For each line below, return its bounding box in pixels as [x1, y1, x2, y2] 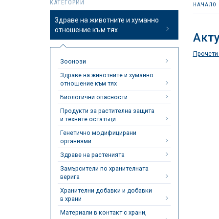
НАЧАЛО [193, 1, 217, 8]
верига [60, 173, 80, 180]
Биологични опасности [60, 93, 128, 101]
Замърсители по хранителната [60, 165, 149, 172]
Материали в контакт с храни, [60, 209, 147, 216]
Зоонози [60, 58, 86, 65]
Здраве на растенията [60, 151, 125, 158]
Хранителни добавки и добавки [60, 187, 152, 194]
